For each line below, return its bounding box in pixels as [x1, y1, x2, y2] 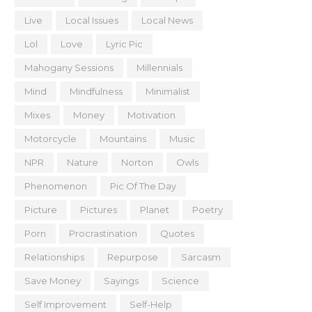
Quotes [160, 228, 194, 239]
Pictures [80, 204, 117, 215]
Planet [140, 204, 169, 215]
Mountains [100, 133, 146, 144]
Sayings [104, 275, 139, 286]
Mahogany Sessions [24, 62, 114, 73]
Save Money [24, 275, 81, 286]
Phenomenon [24, 180, 87, 192]
